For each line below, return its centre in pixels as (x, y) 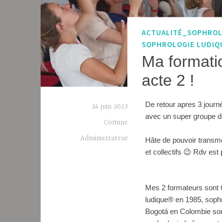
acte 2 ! (168, 80)
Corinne (116, 122)
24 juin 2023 (110, 106)
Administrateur (104, 138)
